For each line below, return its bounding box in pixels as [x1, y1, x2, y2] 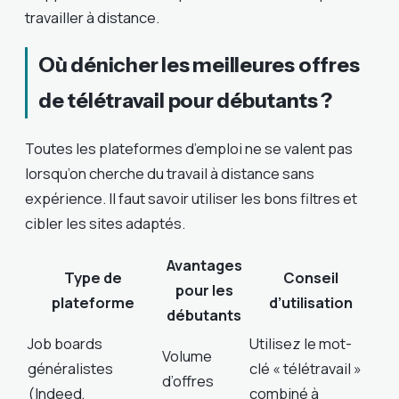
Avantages [166, 255, 242, 276]
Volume [162, 346, 212, 367]
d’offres [162, 370, 214, 392]
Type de [64, 267, 122, 289]
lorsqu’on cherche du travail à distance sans [25, 162, 314, 183]
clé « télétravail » [249, 358, 362, 379]
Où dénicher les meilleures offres [38, 51, 360, 77]
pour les [175, 280, 233, 301]
